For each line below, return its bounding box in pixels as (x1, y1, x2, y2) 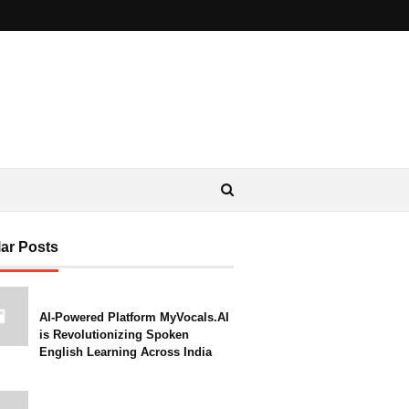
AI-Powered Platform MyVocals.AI (39, 310, 229, 324)
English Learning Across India (39, 345, 212, 359)
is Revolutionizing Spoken (39, 328, 189, 341)
